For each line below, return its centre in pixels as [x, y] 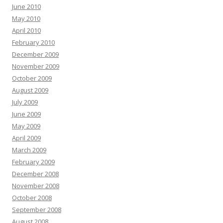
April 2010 [26, 30]
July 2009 [25, 102]
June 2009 [26, 114]
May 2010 [26, 18]
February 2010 [33, 42]
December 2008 [35, 173]
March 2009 [29, 150]
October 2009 [32, 78]
